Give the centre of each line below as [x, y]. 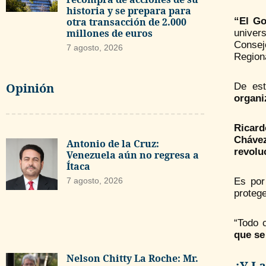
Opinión [30, 88]
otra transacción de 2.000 [126, 22]
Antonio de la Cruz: [113, 143]
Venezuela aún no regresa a [132, 155]
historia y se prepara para [129, 11]
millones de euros [109, 34]
